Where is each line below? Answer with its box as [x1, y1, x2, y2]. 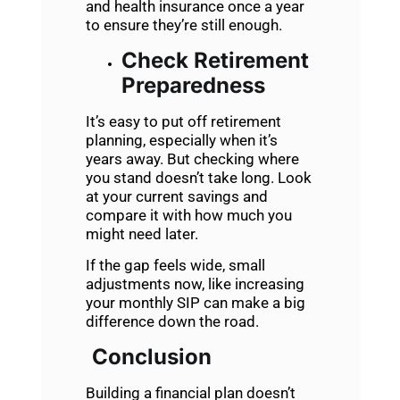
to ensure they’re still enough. [85, 16, 282, 35]
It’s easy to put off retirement [85, 112, 281, 130]
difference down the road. [85, 312, 259, 331]
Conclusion [91, 343, 212, 370]
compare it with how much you [85, 205, 292, 224]
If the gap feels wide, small [85, 256, 265, 275]
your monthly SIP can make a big [85, 294, 305, 312]
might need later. [85, 224, 202, 243]
